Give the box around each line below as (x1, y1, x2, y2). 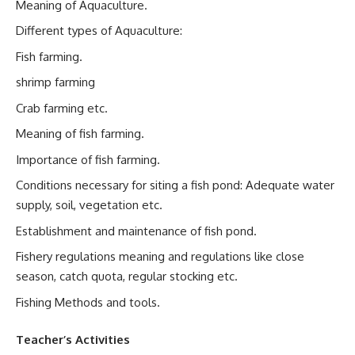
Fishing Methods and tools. (16, 294, 160, 310)
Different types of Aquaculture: (16, 23, 182, 38)
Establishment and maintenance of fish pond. (16, 223, 257, 239)
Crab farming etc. (16, 100, 108, 116)
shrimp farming (16, 74, 95, 90)
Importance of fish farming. (16, 151, 160, 167)
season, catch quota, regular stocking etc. (16, 269, 238, 284)
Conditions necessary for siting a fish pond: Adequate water (16, 177, 334, 193)
